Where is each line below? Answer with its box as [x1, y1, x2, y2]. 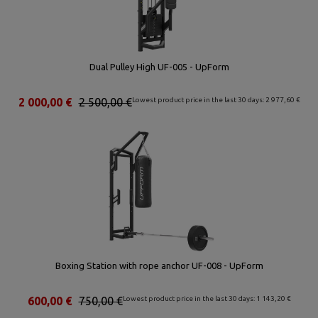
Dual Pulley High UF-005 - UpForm [89, 62, 229, 72]
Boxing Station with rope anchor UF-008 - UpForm [55, 261, 263, 270]
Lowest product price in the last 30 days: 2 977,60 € [131, 96, 300, 104]
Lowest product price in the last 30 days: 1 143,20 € [122, 295, 291, 302]
